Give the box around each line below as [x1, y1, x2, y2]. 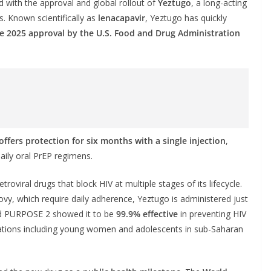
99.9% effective [116, 207, 178, 220]
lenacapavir [98, 11, 145, 24]
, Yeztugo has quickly [145, 11, 227, 24]
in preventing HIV [178, 207, 246, 220]
